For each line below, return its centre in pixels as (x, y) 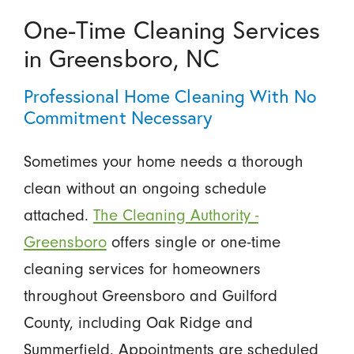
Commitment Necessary (118, 117)
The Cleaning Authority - (175, 215)
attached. (58, 215)
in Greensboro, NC (121, 57)
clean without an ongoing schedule (145, 188)
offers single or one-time (193, 241)
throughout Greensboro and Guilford (150, 295)
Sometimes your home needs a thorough (163, 161)
